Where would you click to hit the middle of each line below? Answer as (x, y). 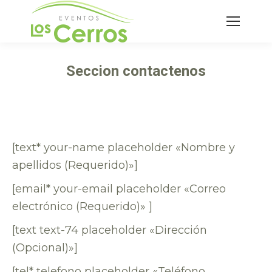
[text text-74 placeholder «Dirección (110, 230)
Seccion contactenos (136, 71)
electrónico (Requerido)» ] (82, 206)
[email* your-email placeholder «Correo (119, 189)
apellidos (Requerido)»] (75, 165)
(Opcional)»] (45, 248)
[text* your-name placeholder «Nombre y (124, 148)
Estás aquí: (165, 93)
